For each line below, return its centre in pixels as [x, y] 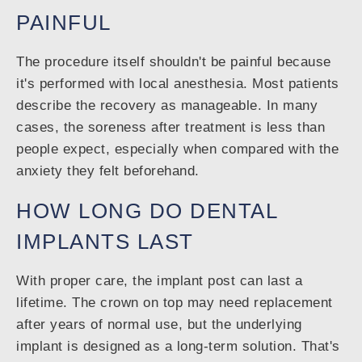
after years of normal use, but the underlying [159, 325]
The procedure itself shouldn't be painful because [174, 62]
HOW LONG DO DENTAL [147, 211]
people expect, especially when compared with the [177, 149]
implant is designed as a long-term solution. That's [178, 347]
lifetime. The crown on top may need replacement [175, 303]
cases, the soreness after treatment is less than [170, 128]
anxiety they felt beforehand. [108, 171]
